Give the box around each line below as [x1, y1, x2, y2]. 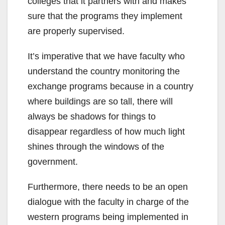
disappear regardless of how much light [28, 127, 185, 137]
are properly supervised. [28, 26, 125, 37]
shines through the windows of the [28, 142, 164, 152]
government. [28, 157, 78, 167]
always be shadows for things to [28, 111, 156, 122]
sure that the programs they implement [28, 11, 182, 22]
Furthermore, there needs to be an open [28, 182, 188, 192]
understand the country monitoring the [28, 66, 180, 77]
